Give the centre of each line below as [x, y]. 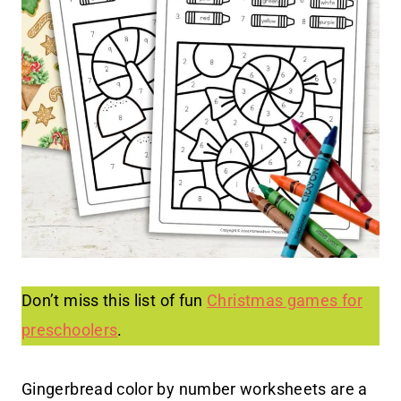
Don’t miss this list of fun [115, 300]
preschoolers [70, 330]
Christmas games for [285, 300]
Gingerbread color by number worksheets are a [195, 388]
